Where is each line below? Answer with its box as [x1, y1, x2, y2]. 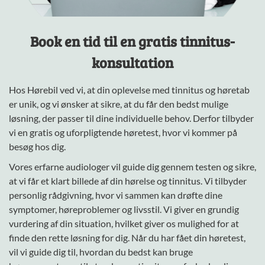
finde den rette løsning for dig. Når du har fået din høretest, [9, 231, 245, 243]
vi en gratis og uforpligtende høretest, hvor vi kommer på [9, 126, 237, 138]
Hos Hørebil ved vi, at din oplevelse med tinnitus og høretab [9, 83, 250, 95]
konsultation [92, 52, 173, 72]
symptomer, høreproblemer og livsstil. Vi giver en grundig [9, 203, 239, 215]
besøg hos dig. [9, 140, 66, 152]
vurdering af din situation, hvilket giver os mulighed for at [9, 217, 239, 229]
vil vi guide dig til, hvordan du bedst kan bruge [9, 245, 193, 257]
